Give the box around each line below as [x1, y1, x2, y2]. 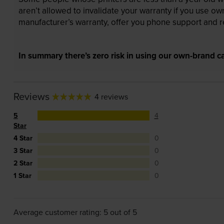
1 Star [13, 170, 31, 181]
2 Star [13, 158, 32, 168]
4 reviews [94, 91, 128, 102]
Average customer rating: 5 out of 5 [13, 206, 137, 218]
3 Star [13, 145, 32, 156]
